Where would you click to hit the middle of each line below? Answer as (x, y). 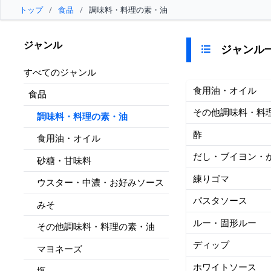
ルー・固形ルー (225, 222)
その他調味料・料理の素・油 (96, 227)
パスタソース (220, 201)
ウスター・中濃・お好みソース (100, 182)
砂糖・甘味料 (64, 160)
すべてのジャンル (60, 72)
